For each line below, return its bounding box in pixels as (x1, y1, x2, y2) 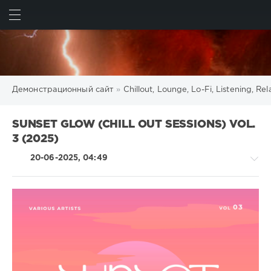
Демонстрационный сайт (12, 87, 114, 94)
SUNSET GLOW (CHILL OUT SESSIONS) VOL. (12, 120, 256, 129)
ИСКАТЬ (218, 15, 250, 21)
